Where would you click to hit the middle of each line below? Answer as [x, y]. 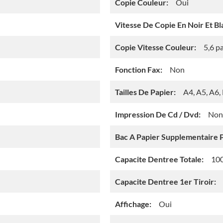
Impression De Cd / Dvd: [158, 114]
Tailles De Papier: [145, 92]
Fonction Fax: [139, 70]
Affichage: [133, 204]
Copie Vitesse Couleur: [156, 47]
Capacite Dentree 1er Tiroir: [166, 182]
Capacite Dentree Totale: [159, 159]
